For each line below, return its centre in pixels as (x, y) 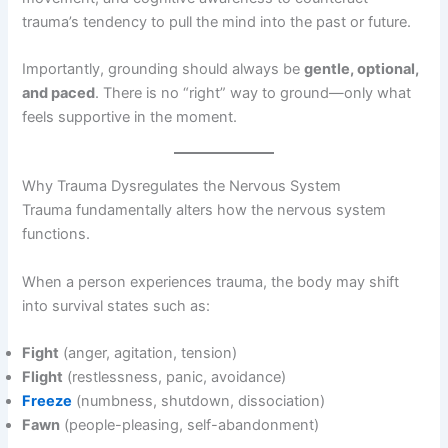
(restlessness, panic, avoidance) (175, 377)
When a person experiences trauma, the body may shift (211, 281)
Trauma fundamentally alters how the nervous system (204, 210)
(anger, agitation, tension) (148, 353)
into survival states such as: (116, 305)
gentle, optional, (362, 69)
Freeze (47, 401)
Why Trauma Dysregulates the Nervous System (182, 186)
